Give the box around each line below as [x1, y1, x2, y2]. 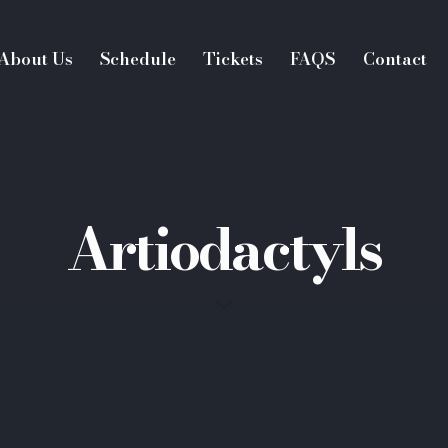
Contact [362, 45, 427, 72]
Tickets [203, 45, 264, 72]
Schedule [100, 45, 177, 72]
